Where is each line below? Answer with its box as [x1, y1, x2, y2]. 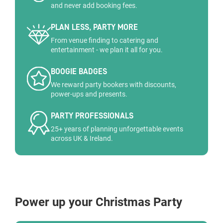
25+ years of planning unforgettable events [51, 125, 183, 133]
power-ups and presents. [51, 90, 127, 98]
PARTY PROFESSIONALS [51, 111, 133, 120]
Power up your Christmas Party [15, 195, 182, 209]
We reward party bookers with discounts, [51, 81, 176, 89]
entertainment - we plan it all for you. [51, 46, 163, 54]
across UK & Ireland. [51, 134, 113, 142]
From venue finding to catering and [51, 36, 158, 44]
